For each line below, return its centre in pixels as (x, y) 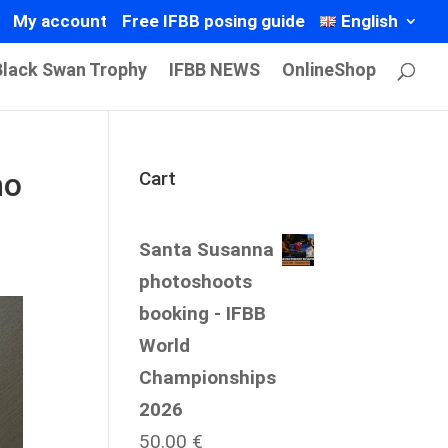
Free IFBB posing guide (213, 20)
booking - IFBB (203, 313)
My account (59, 20)
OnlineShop (329, 69)
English (369, 20)
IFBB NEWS (214, 69)
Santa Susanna (207, 249)
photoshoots (196, 281)
